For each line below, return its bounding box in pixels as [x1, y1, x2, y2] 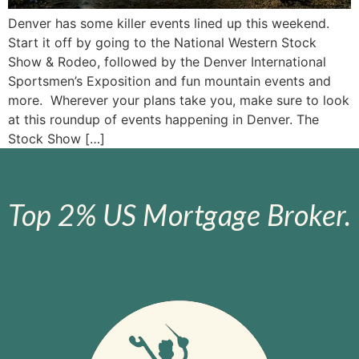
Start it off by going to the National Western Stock [8, 34, 317, 50]
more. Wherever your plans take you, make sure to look [8, 91, 349, 108]
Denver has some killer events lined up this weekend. [8, 14, 329, 31]
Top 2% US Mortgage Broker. [8, 196, 351, 232]
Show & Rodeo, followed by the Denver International [8, 53, 326, 70]
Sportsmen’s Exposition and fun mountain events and [8, 72, 331, 89]
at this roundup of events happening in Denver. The [8, 111, 319, 127]
